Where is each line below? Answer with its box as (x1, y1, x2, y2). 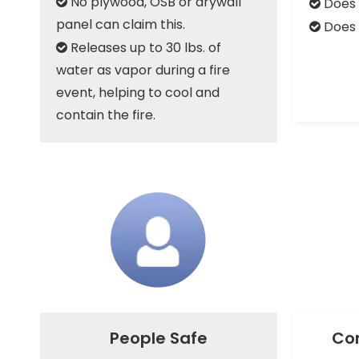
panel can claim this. (56, 15, 185, 34)
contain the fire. (56, 106, 155, 124)
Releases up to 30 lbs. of (71, 38, 221, 57)
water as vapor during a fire (56, 61, 230, 79)
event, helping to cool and (56, 83, 220, 102)
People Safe (110, 327, 208, 349)
